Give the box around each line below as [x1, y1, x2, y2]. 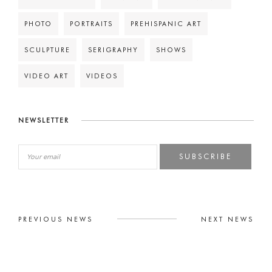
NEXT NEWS [201, 215, 254, 223]
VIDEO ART [24, 72, 69, 80]
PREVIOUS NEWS [18, 215, 93, 223]
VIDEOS [86, 72, 118, 80]
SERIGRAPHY [88, 46, 138, 54]
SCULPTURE [24, 46, 70, 54]
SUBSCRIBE [179, 152, 233, 161]
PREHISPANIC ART [131, 19, 202, 28]
